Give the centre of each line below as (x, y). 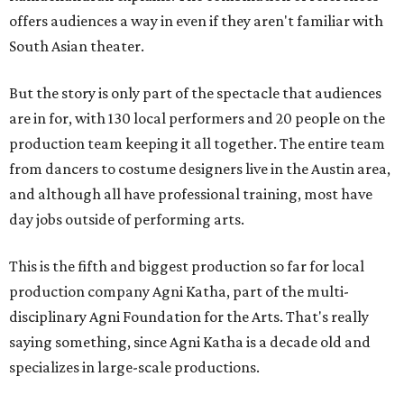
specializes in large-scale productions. (134, 367)
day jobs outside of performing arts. (127, 220)
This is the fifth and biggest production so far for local (187, 266)
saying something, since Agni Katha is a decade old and (190, 342)
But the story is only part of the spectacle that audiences (195, 93)
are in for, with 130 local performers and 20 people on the (197, 119)
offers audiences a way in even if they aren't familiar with (196, 21)
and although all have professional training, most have (191, 194)
